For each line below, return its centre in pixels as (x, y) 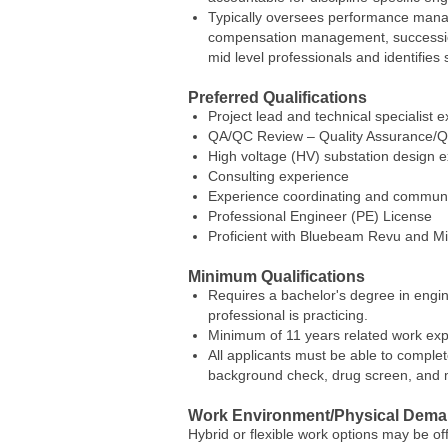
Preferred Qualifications (277, 97)
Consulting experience (278, 175)
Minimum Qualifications (276, 276)
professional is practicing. (288, 314)
